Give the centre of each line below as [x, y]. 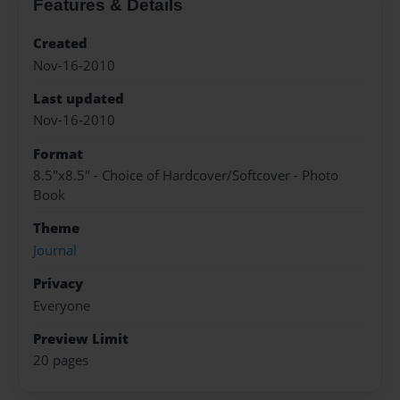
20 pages [61, 361]
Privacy [58, 284]
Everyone [62, 305]
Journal [55, 250]
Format [58, 154]
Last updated [79, 98]
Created [60, 44]
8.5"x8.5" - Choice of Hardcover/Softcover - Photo [186, 176]
